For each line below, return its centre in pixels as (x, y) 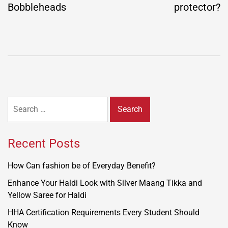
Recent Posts (44, 144)
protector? (197, 7)
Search (20, 102)
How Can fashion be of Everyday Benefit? (82, 166)
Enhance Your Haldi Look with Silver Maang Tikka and (105, 183)
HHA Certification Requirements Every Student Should (104, 213)
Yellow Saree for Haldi (47, 195)
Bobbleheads (37, 7)
